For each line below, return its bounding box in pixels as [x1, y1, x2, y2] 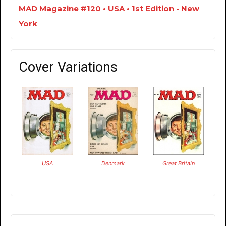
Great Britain [162, 160, 195, 167]
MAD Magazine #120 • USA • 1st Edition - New [19, 4, 199, 14]
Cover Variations [19, 59, 118, 76]
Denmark [101, 160, 125, 167]
